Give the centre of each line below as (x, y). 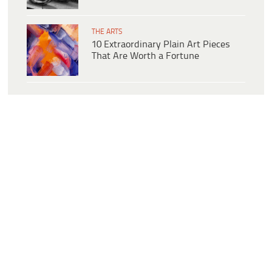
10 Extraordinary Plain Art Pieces (161, 45)
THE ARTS (107, 32)
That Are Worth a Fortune (145, 56)
